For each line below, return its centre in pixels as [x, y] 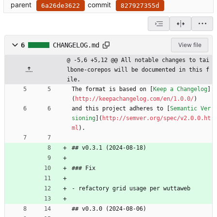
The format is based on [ [112, 89]
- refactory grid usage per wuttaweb [131, 189]
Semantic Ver [190, 109]
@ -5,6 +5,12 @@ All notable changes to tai [138, 60]
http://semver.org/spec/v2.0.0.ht [156, 118]
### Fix [84, 168]
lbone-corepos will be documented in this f [138, 70]
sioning [84, 118]
